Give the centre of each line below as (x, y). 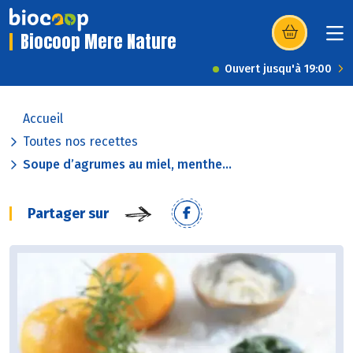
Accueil (43, 119)
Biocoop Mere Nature (98, 42)
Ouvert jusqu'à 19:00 (278, 69)
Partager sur (68, 214)
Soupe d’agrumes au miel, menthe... (127, 165)
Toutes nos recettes (80, 142)
